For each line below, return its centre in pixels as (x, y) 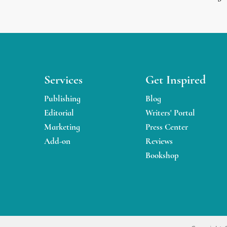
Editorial (59, 112)
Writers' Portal (170, 112)
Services (63, 80)
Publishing (62, 98)
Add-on (57, 141)
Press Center (167, 127)
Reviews (159, 141)
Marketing (62, 127)
